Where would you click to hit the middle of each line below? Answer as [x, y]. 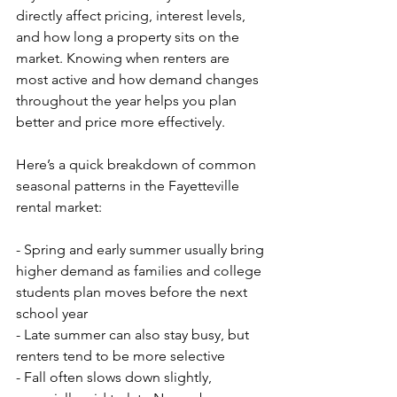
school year [52, 313]
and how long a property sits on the [129, 37]
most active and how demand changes [139, 79]
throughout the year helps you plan [128, 101]
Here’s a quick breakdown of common [138, 164]
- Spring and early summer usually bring [142, 249]
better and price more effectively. [121, 122]
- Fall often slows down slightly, [116, 377]
